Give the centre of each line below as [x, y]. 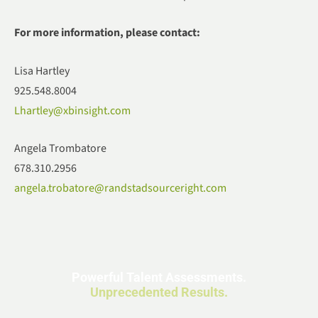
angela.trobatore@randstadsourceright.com [120, 188]
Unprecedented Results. [159, 292]
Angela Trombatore [60, 149]
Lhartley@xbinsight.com [72, 110]
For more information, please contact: [107, 33]
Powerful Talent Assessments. [159, 278]
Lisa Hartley [42, 71]
